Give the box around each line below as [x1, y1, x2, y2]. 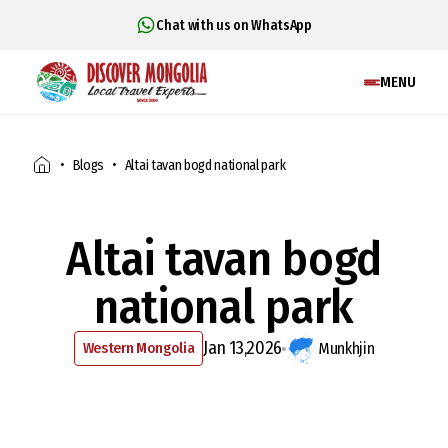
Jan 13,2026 [203, 337, 282, 359]
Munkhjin [317, 339, 375, 358]
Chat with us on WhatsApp [156, 16, 312, 34]
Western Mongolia [82, 339, 195, 357]
